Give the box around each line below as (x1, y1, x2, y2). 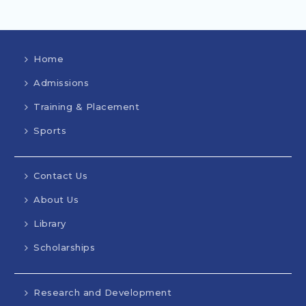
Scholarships (33, 242, 96, 253)
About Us (33, 194, 79, 206)
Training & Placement (33, 101, 143, 113)
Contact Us (33, 170, 88, 182)
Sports (33, 125, 67, 137)
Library (33, 218, 66, 229)
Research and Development (33, 287, 172, 298)
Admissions (33, 77, 89, 89)
